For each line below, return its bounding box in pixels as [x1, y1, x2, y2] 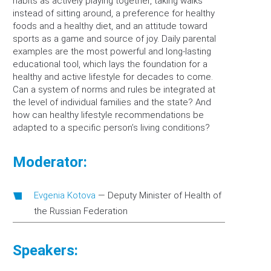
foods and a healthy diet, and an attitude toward [13, 21, 207, 31]
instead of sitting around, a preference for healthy [13, 8, 215, 19]
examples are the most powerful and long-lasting [13, 46, 211, 57]
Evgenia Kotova [34, 190, 96, 201]
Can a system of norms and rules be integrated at [13, 84, 215, 95]
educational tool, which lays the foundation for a [13, 59, 207, 70]
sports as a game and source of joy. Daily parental [13, 33, 216, 44]
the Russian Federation [34, 206, 128, 217]
